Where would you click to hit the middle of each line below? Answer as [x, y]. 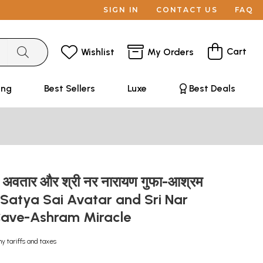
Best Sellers [69, 88]
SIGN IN [121, 10]
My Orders [171, 52]
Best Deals [212, 88]
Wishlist [98, 52]
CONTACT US [187, 10]
